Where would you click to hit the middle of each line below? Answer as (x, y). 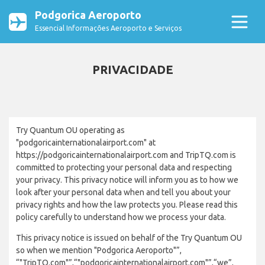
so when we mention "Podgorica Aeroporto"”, (99, 250)
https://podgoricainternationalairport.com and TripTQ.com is (126, 155)
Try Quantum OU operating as (70, 130)
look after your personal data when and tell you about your (123, 192)
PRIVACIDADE (132, 70)
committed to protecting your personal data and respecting (124, 167)
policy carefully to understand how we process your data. (121, 217)
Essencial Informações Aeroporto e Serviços (108, 28)
